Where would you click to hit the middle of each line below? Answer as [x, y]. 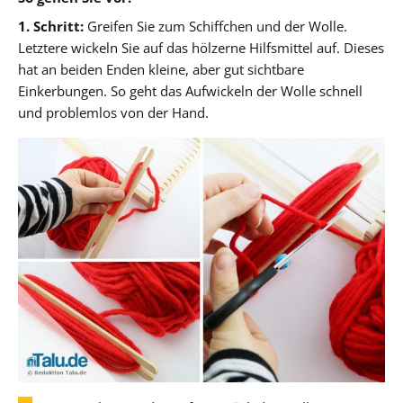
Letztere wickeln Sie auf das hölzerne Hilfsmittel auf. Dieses [201, 47]
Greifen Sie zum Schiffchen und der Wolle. [215, 26]
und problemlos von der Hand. [113, 112]
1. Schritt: [51, 26]
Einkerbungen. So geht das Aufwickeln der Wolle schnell [190, 90]
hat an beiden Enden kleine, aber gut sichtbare [161, 69]
